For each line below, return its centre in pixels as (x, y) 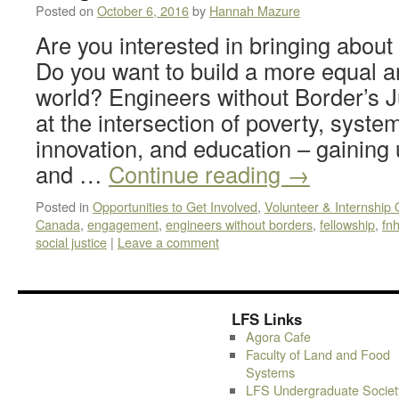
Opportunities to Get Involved (175, 206)
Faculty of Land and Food (318, 354)
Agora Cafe (278, 336)
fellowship (347, 224)
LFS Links (267, 319)
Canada (58, 224)
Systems (270, 372)
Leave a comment (168, 242)
